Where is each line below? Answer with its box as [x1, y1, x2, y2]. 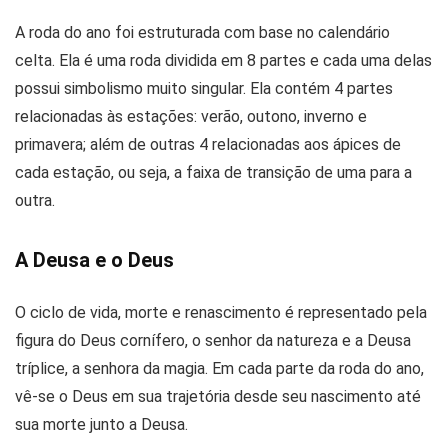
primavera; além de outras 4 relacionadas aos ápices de [15, 134, 401, 154]
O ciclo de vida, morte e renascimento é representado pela [15, 302, 427, 322]
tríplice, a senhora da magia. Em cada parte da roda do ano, [15, 358, 424, 378]
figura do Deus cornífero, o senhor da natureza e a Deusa [15, 330, 411, 350]
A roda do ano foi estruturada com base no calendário [15, 22, 390, 42]
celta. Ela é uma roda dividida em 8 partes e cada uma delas [15, 50, 432, 70]
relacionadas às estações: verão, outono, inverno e [15, 106, 367, 126]
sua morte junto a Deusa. [15, 414, 188, 434]
